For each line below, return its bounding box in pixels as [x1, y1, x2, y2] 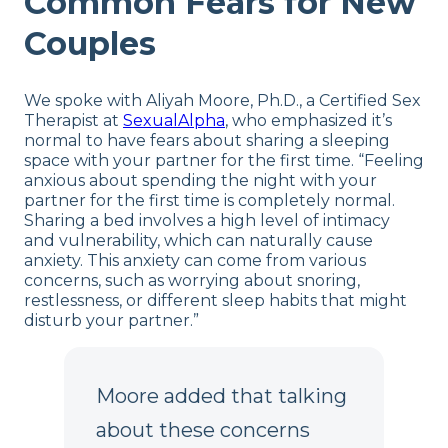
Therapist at [24, 110, 123, 130]
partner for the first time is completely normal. [24, 190, 395, 210]
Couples [24, 24, 156, 64]
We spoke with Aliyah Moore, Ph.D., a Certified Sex [24, 90, 421, 110]
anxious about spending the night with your [24, 170, 377, 190]
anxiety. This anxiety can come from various [24, 250, 366, 270]
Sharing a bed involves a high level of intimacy [24, 210, 390, 230]
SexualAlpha [123, 110, 225, 130]
